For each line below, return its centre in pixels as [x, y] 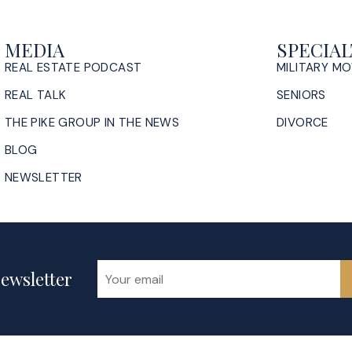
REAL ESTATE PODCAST [73, 67]
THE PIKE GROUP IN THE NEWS [92, 122]
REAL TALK [35, 95]
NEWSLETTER [43, 177]
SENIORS [301, 95]
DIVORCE [302, 122]
